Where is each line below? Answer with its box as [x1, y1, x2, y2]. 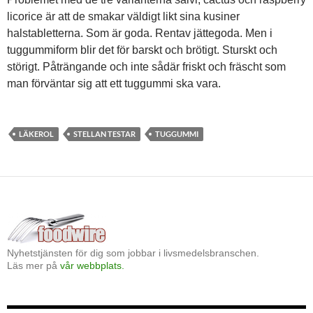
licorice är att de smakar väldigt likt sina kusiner [7, 10, 240, 23]
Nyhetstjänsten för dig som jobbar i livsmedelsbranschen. [7, 247, 259, 259]
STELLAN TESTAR [73, 129, 136, 139]
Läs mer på [7, 260, 60, 272]
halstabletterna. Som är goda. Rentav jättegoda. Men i [7, 27, 272, 40]
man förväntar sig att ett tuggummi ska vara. [7, 78, 221, 90]
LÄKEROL [19, 129, 54, 139]
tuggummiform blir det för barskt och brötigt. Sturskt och [7, 44, 277, 57]
